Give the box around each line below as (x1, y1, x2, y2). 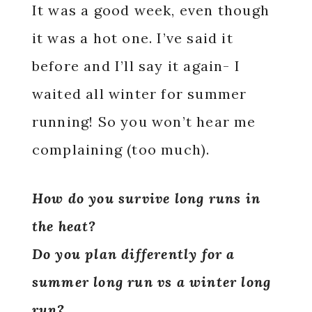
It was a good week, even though (31, 1, 270, 19)
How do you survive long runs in (31, 189, 260, 207)
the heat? (31, 217, 97, 235)
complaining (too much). (31, 141, 214, 158)
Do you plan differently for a (31, 245, 235, 263)
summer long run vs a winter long (31, 273, 272, 290)
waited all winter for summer (31, 85, 247, 102)
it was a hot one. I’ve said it (31, 29, 233, 47)
